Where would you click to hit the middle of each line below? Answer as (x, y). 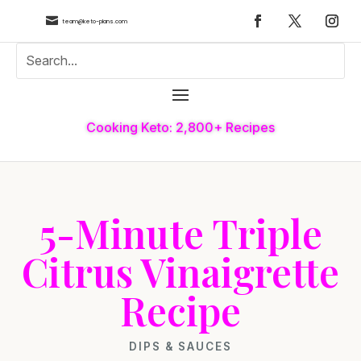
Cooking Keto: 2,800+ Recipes (180, 127)
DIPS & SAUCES (180, 346)
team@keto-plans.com (94, 21)
